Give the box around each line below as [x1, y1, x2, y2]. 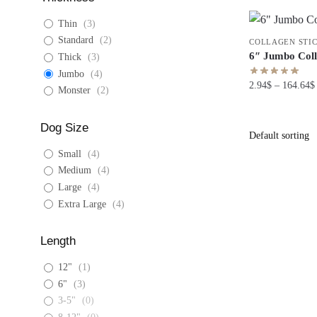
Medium [58, 165, 91, 176]
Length [40, 234, 76, 248]
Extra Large [58, 198, 106, 209]
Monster [58, 85, 91, 96]
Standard [58, 35, 93, 46]
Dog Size [40, 120, 88, 134]
